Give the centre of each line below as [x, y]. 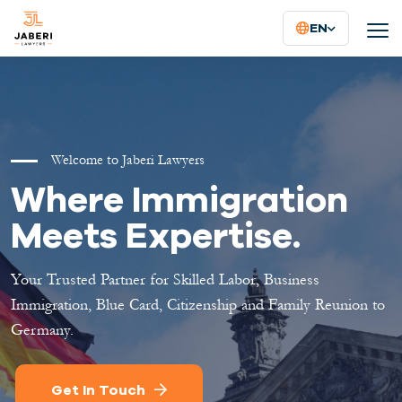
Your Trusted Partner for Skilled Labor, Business [165, 280]
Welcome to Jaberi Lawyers [128, 160]
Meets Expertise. [156, 235]
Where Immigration [179, 199]
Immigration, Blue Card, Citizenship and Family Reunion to [198, 305]
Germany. [42, 330]
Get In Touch [98, 390]
